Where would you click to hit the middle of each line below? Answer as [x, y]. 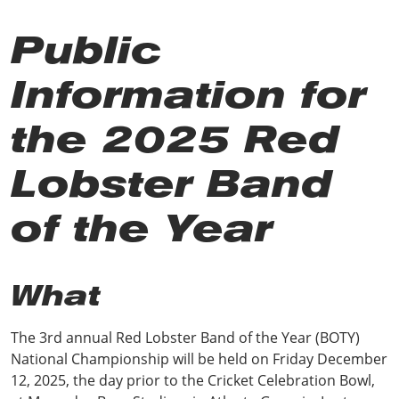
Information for [188, 94]
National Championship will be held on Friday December [199, 359]
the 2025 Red [175, 139]
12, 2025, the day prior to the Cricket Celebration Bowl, [193, 380]
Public [86, 50]
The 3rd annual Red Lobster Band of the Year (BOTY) [185, 338]
